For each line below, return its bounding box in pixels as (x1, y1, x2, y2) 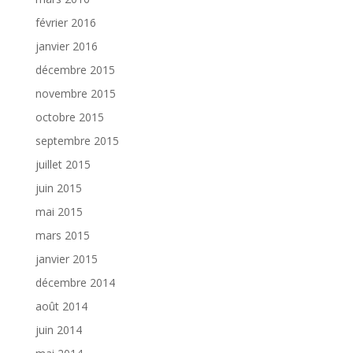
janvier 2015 (35, 251, 98, 266)
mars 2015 (35, 228, 90, 243)
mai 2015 (35, 204, 83, 219)
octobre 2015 (35, 110, 104, 124)
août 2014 (35, 299, 87, 314)
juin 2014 (35, 322, 82, 337)
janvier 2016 (35, 39, 98, 54)
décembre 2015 (35, 62, 115, 77)
